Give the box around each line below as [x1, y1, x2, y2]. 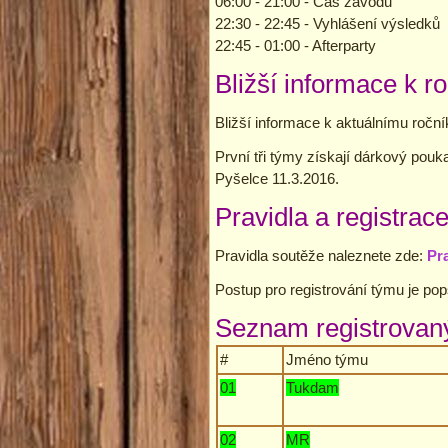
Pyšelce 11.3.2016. [215, 169, 339, 187]
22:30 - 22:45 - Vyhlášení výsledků [215, 14, 440, 32]
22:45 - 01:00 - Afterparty [215, 36, 376, 54]
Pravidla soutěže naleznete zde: [215, 246, 427, 264]
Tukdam [286, 378, 339, 396]
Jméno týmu [286, 350, 368, 368]
